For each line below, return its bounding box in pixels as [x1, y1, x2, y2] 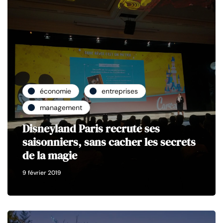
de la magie [22, 148, 77, 163]
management [40, 103, 82, 112]
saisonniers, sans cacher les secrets [22, 134, 196, 150]
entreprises [102, 86, 138, 96]
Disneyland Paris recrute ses [22, 121, 160, 136]
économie [40, 86, 71, 96]
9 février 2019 [22, 169, 61, 177]
